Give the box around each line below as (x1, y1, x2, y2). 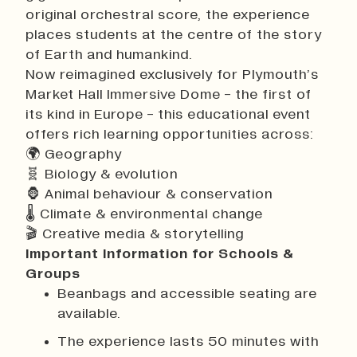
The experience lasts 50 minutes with (57, 334, 319, 349)
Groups (25, 266, 80, 281)
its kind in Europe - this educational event (25, 107, 311, 122)
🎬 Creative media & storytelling (25, 226, 244, 241)
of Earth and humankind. (25, 47, 193, 62)
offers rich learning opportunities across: (25, 127, 314, 142)
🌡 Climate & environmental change (25, 206, 263, 222)
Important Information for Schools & (25, 246, 294, 261)
